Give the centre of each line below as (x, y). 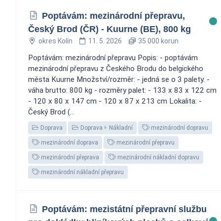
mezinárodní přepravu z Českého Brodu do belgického (116, 68)
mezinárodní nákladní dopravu (158, 157)
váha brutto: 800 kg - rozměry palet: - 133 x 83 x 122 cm (122, 90)
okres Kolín (55, 41)
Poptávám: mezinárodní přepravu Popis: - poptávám (113, 57)
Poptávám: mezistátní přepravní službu (124, 209)
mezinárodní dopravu (179, 128)
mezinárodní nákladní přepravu (82, 172)
